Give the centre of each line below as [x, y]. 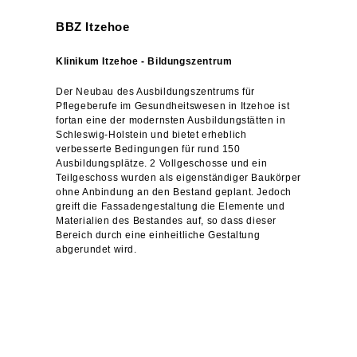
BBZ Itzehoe [93, 26]
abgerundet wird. [96, 249]
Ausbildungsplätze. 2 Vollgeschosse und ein [162, 163]
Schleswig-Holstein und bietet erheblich [151, 134]
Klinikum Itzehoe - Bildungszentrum [144, 61]
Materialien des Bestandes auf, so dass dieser [167, 220]
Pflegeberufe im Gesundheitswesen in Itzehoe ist [173, 106]
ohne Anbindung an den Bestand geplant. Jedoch [174, 192]
